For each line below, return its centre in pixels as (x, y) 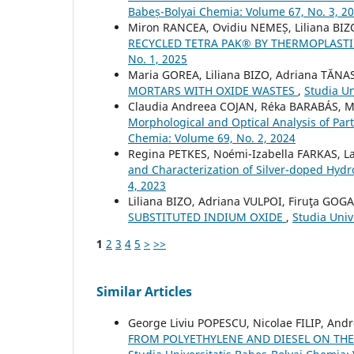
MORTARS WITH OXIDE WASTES (213, 90)
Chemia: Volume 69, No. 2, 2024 (212, 137)
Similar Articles (144, 291)
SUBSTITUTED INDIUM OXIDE (207, 217)
